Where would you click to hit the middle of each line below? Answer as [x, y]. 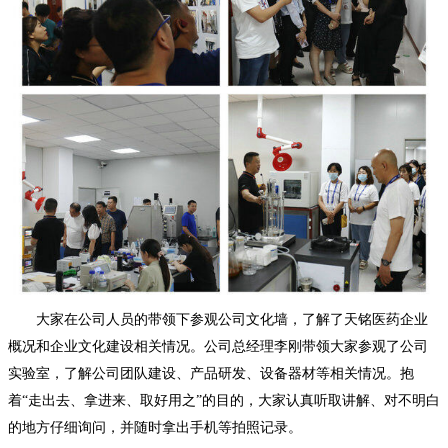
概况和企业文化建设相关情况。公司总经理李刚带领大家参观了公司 [218, 346]
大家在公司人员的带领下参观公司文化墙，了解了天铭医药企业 [232, 319]
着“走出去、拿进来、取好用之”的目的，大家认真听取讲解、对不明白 [224, 400]
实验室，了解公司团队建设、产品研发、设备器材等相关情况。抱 [211, 373]
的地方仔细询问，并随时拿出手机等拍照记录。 [155, 427]
